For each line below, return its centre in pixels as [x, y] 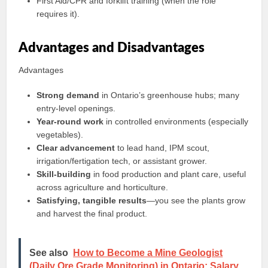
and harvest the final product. [92, 214]
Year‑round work [70, 121]
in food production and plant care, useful [169, 174]
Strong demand [68, 95]
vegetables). [60, 135]
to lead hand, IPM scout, [162, 148]
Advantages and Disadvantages [112, 48]
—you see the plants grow [196, 200]
